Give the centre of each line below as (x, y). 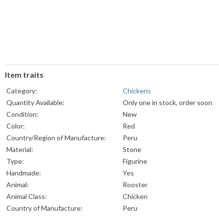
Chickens (137, 91)
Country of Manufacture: (44, 208)
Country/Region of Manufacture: (56, 138)
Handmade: (24, 173)
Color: (16, 126)
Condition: (22, 114)
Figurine (135, 161)
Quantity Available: (35, 103)
